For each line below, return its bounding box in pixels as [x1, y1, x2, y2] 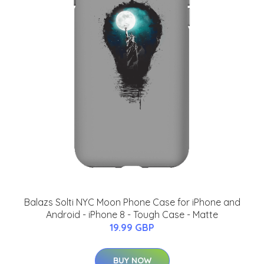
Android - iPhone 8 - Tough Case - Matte [46, 208, 218, 220]
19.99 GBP [110, 221, 154, 233]
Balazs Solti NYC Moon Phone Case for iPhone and [24, 196, 240, 208]
